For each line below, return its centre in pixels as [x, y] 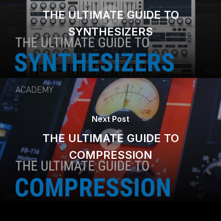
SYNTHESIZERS [110, 31]
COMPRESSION [110, 155]
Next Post [110, 119]
